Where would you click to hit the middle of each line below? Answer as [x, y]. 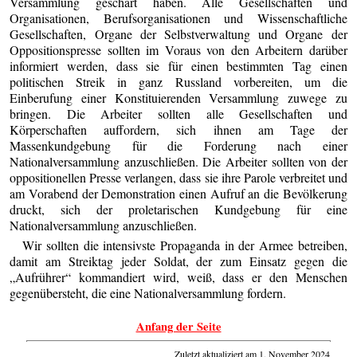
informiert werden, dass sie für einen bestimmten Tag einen [178, 65]
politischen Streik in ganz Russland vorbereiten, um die [178, 81]
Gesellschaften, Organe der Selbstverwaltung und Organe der [178, 33]
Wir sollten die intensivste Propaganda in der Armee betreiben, [185, 245]
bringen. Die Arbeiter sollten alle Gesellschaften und [178, 113]
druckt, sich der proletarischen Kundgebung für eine [178, 209]
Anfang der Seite [178, 327]
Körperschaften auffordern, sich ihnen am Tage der [178, 129]
